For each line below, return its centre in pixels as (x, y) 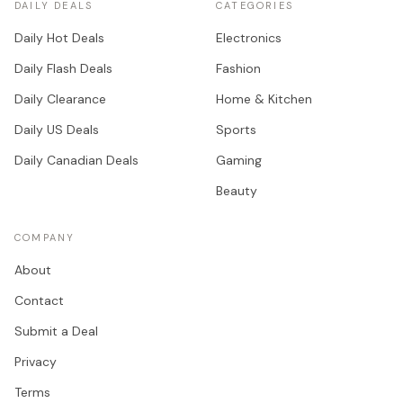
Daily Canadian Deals (76, 160)
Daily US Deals (57, 130)
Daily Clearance (60, 99)
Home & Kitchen (264, 99)
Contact (39, 300)
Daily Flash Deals (63, 68)
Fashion (238, 68)
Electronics (249, 38)
